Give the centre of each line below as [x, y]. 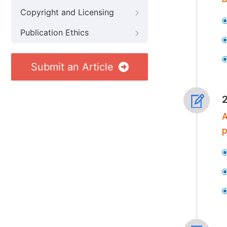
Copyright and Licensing [67, 12]
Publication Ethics [54, 33]
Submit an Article [72, 67]
